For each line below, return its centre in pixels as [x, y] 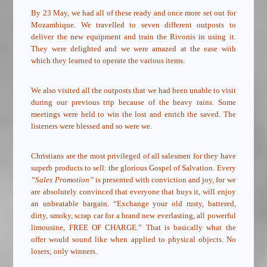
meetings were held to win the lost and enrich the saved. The [133, 114]
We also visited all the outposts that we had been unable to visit [133, 91]
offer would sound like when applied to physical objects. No [133, 240]
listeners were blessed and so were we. [92, 126]
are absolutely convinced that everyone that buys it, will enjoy [133, 192]
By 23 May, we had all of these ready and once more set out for [133, 13]
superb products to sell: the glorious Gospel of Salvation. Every [133, 168]
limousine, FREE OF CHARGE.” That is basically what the [133, 228]
